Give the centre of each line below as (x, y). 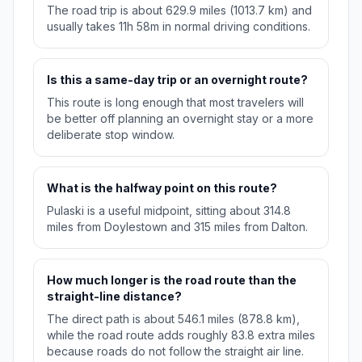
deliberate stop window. (111, 135)
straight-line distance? (114, 297)
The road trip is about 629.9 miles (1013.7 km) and (179, 11)
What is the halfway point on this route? (162, 188)
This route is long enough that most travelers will (175, 103)
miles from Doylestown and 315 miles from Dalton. (177, 227)
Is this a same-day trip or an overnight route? (177, 80)
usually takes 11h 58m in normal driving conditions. (179, 27)
